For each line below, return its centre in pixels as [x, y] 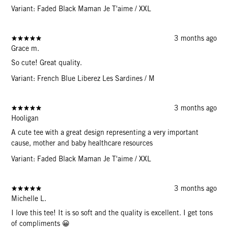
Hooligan [25, 118]
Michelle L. [29, 199]
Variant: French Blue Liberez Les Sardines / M [83, 79]
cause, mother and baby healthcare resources [82, 143]
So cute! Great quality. [47, 63]
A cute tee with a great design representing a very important [105, 133]
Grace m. [25, 49]
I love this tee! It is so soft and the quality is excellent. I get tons [112, 213]
